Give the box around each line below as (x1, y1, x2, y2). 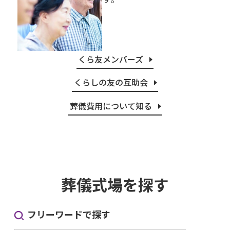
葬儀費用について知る (69, 99, 152, 112)
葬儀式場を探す (61, 172, 169, 196)
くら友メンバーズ (78, 52, 144, 65)
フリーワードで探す (27, 207, 110, 221)
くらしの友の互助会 (73, 75, 148, 88)
